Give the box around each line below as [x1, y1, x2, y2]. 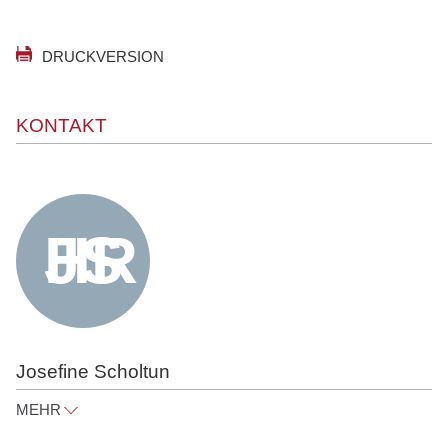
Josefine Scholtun [16, 360, 170, 382]
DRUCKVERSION [42, 47, 164, 65]
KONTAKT [16, 114, 107, 136]
